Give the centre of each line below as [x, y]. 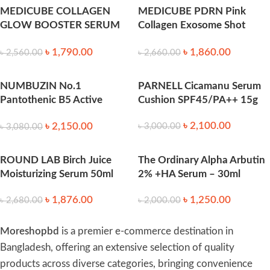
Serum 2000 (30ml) [181, 39]
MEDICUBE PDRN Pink [192, 11]
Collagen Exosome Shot [192, 25]
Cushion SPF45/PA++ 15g [198, 99]
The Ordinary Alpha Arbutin [202, 160]
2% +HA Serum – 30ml [189, 174]
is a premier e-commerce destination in [146, 231]
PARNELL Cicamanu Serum [199, 86]
